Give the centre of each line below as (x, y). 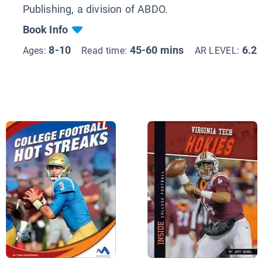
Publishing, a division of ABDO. (95, 9)
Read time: (106, 50)
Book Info (45, 29)
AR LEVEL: (218, 50)
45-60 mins (157, 50)
